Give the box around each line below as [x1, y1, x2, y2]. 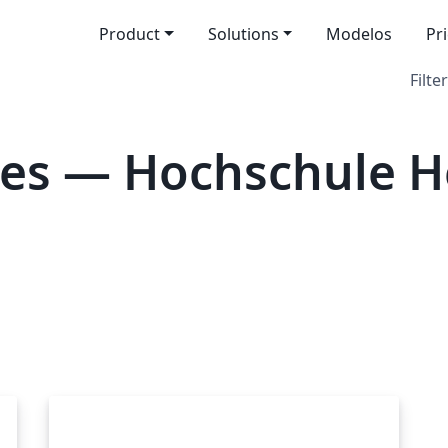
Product [98, 23, 160, 45]
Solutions [207, 23, 279, 45]
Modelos [326, 23, 393, 45]
